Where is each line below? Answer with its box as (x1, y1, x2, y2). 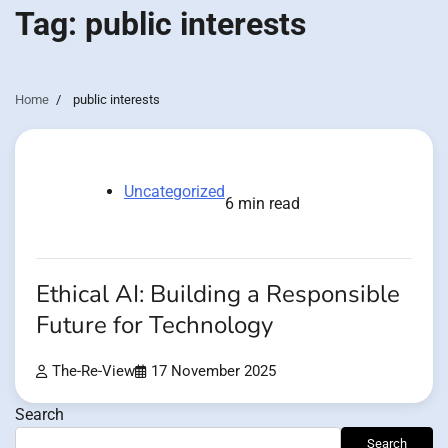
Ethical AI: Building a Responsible (36, 277, 400, 311)
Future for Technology (36, 308, 273, 342)
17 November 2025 (151, 362, 276, 380)
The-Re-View (52, 362, 135, 380)
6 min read (225, 193, 300, 213)
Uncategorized (124, 181, 225, 201)
